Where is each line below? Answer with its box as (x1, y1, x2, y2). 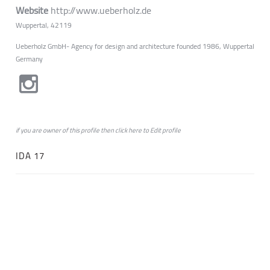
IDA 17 (16, 147, 45, 165)
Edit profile (150, 124, 181, 136)
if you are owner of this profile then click (16, 124, 128, 136)
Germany (16, 52, 43, 66)
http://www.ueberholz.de (51, 1, 151, 19)
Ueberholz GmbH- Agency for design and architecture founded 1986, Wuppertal (16, 39, 254, 53)
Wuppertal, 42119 (16, 18, 72, 32)
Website (16, 1, 51, 19)
